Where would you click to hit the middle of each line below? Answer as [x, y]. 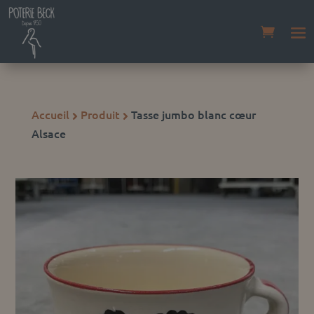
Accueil [50, 114]
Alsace [48, 133]
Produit [100, 114]
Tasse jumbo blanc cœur [193, 114]
